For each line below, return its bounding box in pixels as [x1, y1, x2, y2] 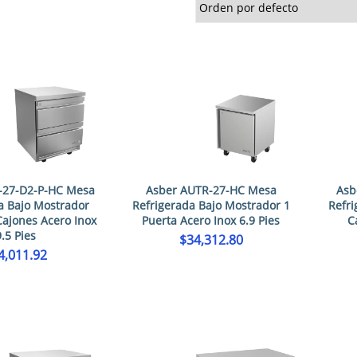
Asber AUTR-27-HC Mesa [145, 182, 277, 198]
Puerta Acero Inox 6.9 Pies [142, 213, 280, 228]
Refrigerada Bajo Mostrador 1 [131, 198, 290, 213]
